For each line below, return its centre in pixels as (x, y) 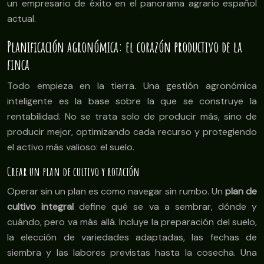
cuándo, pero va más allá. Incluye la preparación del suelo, (132, 222)
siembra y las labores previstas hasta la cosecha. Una (132, 253)
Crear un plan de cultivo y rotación (73, 172)
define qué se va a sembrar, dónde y (166, 207)
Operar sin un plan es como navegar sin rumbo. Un (116, 192)
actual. (22, 19)
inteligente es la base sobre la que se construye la (132, 101)
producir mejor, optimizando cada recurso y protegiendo (132, 132)
